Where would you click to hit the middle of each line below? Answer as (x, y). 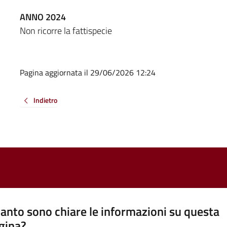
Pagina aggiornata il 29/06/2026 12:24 (87, 72)
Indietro (45, 100)
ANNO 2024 (43, 17)
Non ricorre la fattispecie (66, 30)
